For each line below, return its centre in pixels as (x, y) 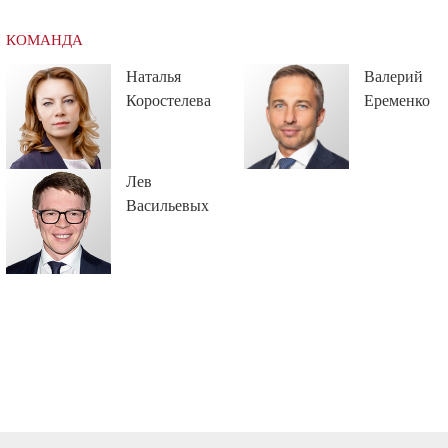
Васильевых (167, 204)
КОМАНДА (44, 38)
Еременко (397, 99)
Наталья (153, 75)
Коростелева (168, 99)
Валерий (394, 75)
